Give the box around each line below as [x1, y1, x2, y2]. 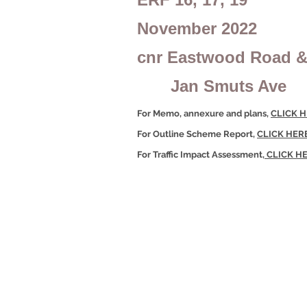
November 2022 [137, 19, 257, 38]
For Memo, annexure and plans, [137, 108, 271, 119]
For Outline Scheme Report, [137, 129, 257, 139]
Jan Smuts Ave [137, 77, 286, 95]
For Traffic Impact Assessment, [137, 149, 265, 160]
